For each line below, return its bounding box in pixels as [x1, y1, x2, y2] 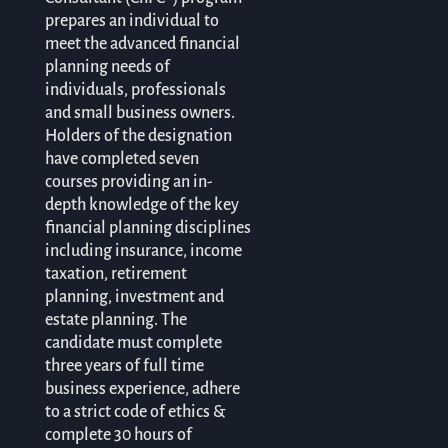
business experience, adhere [44, 379, 240, 398]
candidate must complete [44, 333, 222, 352]
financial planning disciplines [44, 218, 251, 237]
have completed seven [44, 149, 199, 168]
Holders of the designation [44, 126, 232, 145]
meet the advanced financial [44, 34, 240, 53]
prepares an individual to [44, 11, 219, 30]
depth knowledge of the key [44, 195, 239, 214]
